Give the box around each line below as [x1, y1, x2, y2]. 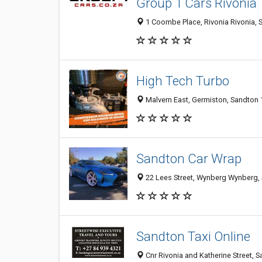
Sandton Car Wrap [136, 151, 242, 167]
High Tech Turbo [136, 73, 229, 89]
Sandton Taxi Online [136, 229, 250, 244]
